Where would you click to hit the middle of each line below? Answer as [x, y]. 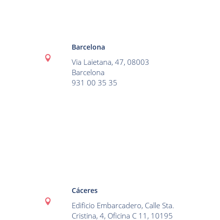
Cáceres [84, 190]
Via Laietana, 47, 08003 [110, 62]
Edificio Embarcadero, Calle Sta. [123, 205]
